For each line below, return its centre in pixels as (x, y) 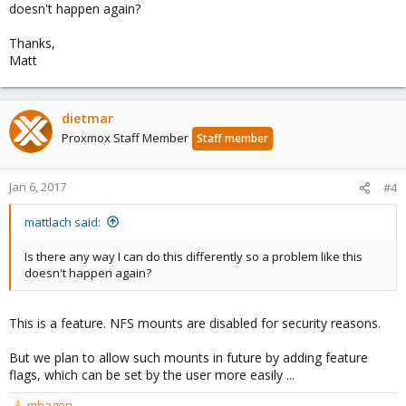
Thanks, (32, 43)
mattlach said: (63, 222)
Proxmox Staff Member (125, 137)
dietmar (87, 118)
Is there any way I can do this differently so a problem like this (193, 256)
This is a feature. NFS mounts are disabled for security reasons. (195, 323)
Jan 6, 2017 (38, 186)
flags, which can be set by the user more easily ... (152, 374)
